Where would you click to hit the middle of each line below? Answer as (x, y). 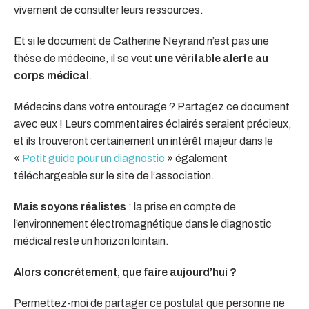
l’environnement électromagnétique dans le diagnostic (143, 223)
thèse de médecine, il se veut (84, 58)
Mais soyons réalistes (70, 206)
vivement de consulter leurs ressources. (109, 10)
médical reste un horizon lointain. (91, 241)
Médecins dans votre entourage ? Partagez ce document (152, 106)
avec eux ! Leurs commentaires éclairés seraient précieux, (153, 123)
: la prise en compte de (181, 206)
